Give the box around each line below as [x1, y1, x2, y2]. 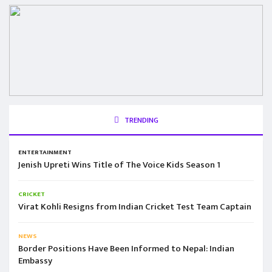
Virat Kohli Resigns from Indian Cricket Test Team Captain [18, 199, 251, 214]
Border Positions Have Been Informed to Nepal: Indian [18, 240, 234, 256]
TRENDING [122, 113, 158, 127]
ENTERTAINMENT [18, 146, 72, 158]
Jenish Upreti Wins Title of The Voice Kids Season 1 [18, 157, 220, 172]
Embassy [18, 253, 52, 268]
